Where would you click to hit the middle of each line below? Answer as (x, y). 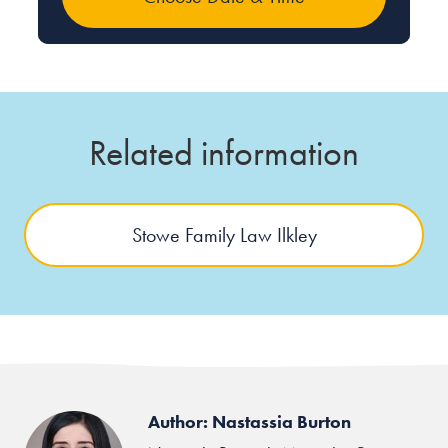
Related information (224, 153)
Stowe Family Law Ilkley (224, 235)
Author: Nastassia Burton (249, 421)
